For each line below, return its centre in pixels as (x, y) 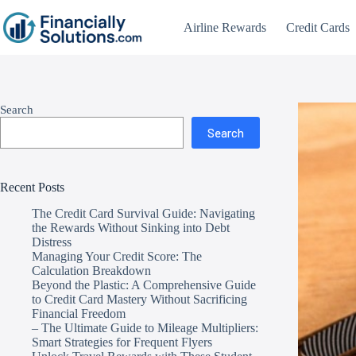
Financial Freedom (79, 313)
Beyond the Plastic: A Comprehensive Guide (144, 284)
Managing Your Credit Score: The (117, 256)
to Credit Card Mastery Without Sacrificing (139, 299)
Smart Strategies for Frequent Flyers (122, 342)
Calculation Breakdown (91, 270)
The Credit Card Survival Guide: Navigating (143, 213)
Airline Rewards (225, 27)
